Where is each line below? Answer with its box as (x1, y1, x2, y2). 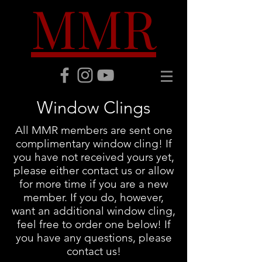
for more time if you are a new (19, 177, 168, 191)
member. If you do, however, (23, 191, 164, 204)
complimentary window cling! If (15, 137, 172, 150)
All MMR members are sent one (15, 123, 173, 137)
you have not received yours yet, (13, 150, 174, 164)
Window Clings (37, 97, 150, 118)
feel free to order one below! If (16, 218, 171, 231)
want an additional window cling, (12, 204, 175, 218)
